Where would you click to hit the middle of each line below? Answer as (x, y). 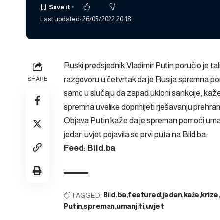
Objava (77, 120)
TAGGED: (86, 195)
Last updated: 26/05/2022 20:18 (86, 19)
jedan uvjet (83, 134)
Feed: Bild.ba (90, 148)
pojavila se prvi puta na (142, 134)
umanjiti (130, 206)
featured (144, 195)
